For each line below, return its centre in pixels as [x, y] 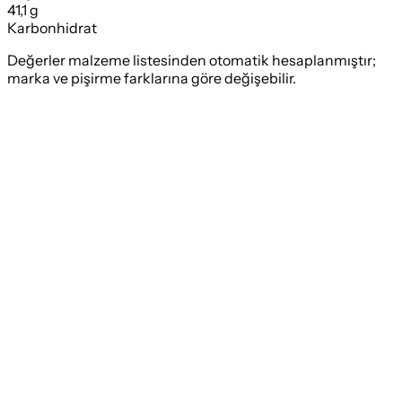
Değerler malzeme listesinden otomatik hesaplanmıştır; [192, 61]
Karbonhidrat [52, 28]
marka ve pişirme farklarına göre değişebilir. [152, 79]
